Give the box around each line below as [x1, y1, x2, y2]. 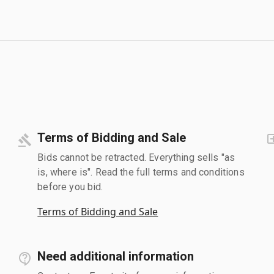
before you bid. [37, 180, 103, 193]
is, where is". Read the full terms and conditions [37, 166, 245, 178]
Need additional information [37, 248, 194, 264]
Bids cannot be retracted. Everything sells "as [37, 151, 235, 163]
